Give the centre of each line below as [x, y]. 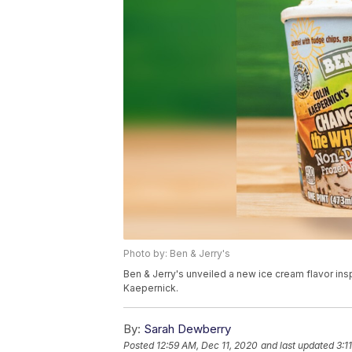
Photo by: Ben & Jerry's [177, 254]
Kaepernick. [151, 288]
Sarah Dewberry [187, 329]
